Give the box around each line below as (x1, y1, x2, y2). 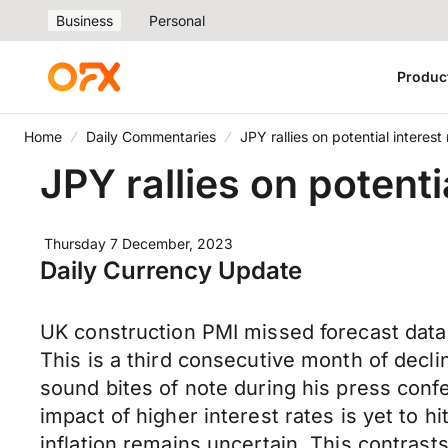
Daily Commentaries (86, 128, 216, 145)
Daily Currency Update (40, 256, 302, 285)
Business (56, 12, 113, 29)
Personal (149, 12, 205, 29)
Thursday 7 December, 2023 (44, 235, 233, 252)
